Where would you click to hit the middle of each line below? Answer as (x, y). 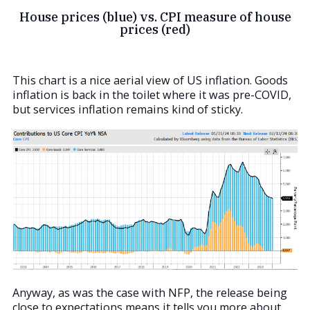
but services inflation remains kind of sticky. (128, 109)
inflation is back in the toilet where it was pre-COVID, (152, 94)
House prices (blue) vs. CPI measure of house (155, 17)
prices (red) (155, 30)
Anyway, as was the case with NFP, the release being (150, 293)
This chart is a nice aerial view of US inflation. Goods (150, 80)
